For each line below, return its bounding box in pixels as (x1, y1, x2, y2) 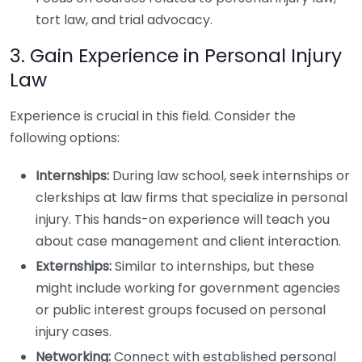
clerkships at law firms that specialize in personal (36, 188, 347, 207)
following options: (10, 128, 120, 147)
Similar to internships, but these (112, 257, 314, 276)
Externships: (36, 257, 112, 276)
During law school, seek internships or (109, 166, 350, 185)
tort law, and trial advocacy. (36, 11, 213, 29)
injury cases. (36, 322, 112, 341)
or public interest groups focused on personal (36, 301, 326, 319)
